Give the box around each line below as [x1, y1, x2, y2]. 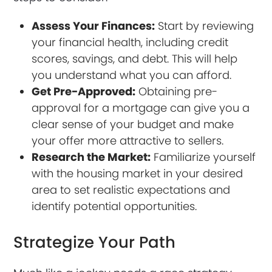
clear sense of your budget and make [32, 116, 234, 132]
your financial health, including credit [32, 34, 229, 50]
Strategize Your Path [13, 231, 176, 253]
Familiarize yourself [151, 149, 256, 165]
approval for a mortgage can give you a [32, 100, 250, 115]
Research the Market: [32, 149, 151, 165]
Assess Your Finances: [32, 18, 155, 33]
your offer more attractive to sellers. [32, 132, 224, 148]
